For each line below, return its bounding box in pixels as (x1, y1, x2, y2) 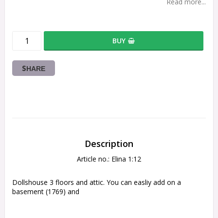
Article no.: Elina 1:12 (77, 154, 141, 164)
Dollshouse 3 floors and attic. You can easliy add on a (12, 178, 181, 187)
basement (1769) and (12, 187, 81, 197)
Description (85, 138, 133, 150)
